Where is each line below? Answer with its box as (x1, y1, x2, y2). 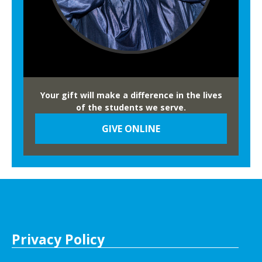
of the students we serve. (76, 101, 186, 113)
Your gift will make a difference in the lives (40, 89, 222, 101)
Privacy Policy (12, 230, 105, 249)
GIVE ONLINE (102, 122, 160, 135)
